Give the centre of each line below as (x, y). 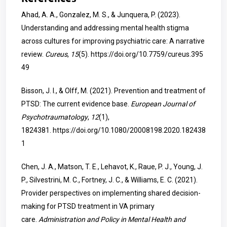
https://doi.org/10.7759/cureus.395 (147, 54)
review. (33, 54)
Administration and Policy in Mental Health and (112, 219)
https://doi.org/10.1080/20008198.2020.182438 (129, 130)
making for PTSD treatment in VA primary (88, 206)
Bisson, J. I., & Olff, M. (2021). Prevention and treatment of (113, 91)
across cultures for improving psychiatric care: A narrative (113, 41)
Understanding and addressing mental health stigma (105, 28)
